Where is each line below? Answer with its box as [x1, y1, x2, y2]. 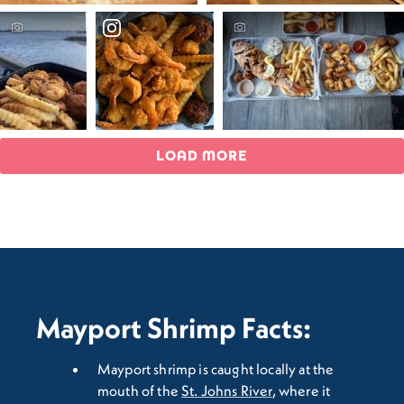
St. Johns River [181, 381, 272, 399]
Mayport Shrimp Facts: [36, 309, 311, 345]
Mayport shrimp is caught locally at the [97, 359, 335, 378]
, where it [271, 381, 331, 399]
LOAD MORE [156, 146, 248, 164]
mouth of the [97, 381, 182, 399]
